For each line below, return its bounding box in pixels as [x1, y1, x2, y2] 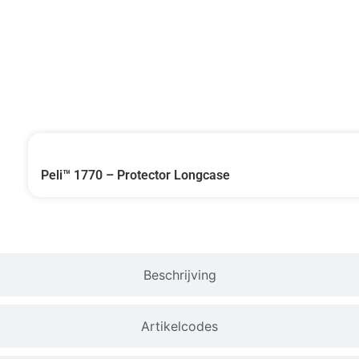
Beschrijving [143, 266, 216, 283]
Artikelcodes [141, 317, 218, 334]
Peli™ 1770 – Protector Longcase [41, 167, 230, 183]
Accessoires [143, 46, 216, 63]
